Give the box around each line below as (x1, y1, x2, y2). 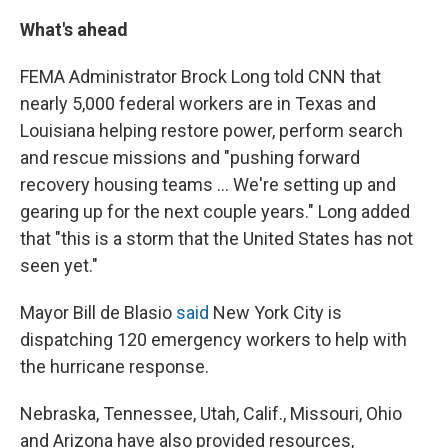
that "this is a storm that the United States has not (20, 227, 413, 249)
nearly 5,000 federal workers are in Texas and (20, 92, 376, 114)
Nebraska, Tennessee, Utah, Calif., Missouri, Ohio (20, 402, 402, 424)
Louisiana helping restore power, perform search (20, 119, 403, 141)
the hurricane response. (20, 355, 209, 377)
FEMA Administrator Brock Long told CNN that (20, 65, 381, 87)
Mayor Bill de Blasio (20, 301, 176, 323)
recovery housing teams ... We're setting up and (20, 173, 396, 195)
